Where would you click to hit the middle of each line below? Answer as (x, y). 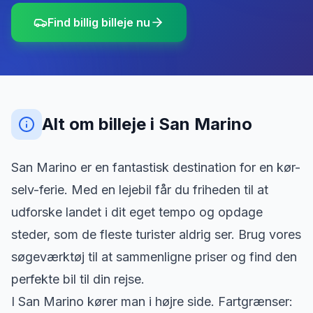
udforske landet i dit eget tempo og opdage (137, 212)
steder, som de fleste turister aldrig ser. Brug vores (156, 234)
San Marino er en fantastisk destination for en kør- (156, 167)
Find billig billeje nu (99, 22)
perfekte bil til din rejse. (78, 279)
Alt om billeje (96, 124)
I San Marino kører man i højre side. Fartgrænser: (152, 301)
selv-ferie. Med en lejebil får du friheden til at (140, 190)
